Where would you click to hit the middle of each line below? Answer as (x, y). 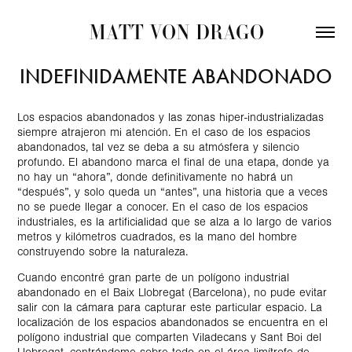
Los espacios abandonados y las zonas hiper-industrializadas (171, 117)
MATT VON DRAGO (176, 32)
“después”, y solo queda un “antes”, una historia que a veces (173, 192)
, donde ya (303, 162)
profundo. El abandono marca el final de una (133, 162)
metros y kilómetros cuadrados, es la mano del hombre (158, 237)
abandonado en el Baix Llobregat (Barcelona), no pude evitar (172, 293)
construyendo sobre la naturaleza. (103, 252)
